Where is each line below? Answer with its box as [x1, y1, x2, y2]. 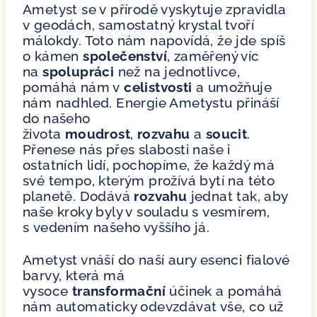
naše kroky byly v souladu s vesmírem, [23, 203, 270, 219]
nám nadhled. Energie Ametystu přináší [23, 94, 279, 110]
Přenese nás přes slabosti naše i [23, 141, 231, 157]
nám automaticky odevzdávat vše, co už [23, 298, 284, 314]
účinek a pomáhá [166, 282, 282, 299]
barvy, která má [23, 267, 125, 283]
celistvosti [124, 79, 192, 95]
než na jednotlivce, [114, 63, 241, 79]
